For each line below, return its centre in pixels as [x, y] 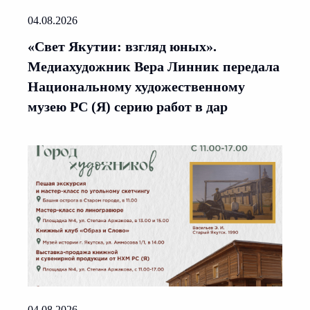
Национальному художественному [136, 86]
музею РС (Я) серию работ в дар [128, 107]
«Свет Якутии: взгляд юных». [122, 46]
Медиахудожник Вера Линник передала [154, 66]
